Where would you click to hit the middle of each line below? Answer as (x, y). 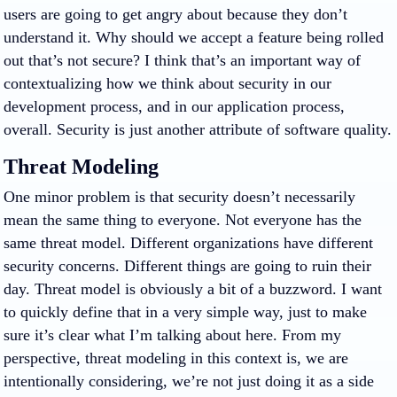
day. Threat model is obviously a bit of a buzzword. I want (193, 289)
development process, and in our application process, (174, 106)
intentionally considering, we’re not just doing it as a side (189, 381)
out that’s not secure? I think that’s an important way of (182, 60)
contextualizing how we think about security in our (167, 83)
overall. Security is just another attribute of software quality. (198, 129)
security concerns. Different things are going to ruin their (187, 266)
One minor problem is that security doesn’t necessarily (179, 197)
